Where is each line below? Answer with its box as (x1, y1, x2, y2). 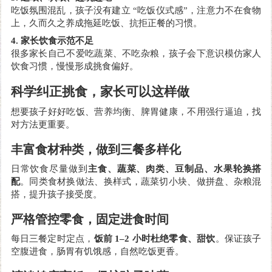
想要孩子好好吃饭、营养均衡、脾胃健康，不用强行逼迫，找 (10, 106, 262, 117)
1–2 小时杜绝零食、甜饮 (115, 233, 216, 243)
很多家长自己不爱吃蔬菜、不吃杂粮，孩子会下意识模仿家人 (10, 48, 262, 58)
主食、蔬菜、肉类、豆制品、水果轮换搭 (87, 163, 262, 174)
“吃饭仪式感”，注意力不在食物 (133, 5, 262, 15)
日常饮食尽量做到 (10, 163, 88, 174)
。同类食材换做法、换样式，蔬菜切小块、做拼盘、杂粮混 (19, 176, 262, 186)
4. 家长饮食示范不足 (10, 35, 93, 46)
